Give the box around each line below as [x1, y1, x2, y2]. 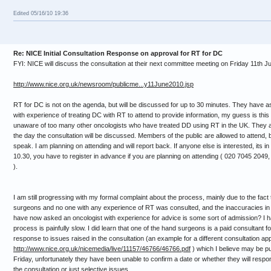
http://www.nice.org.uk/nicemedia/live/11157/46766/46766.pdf [13, 245, 191, 252]
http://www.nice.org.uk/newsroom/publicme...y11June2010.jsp [13, 80, 194, 88]
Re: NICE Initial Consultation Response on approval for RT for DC [13, 50, 223, 57]
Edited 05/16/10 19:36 [13, 10, 68, 17]
